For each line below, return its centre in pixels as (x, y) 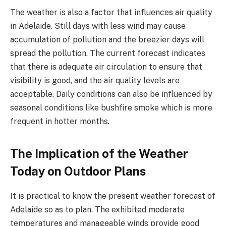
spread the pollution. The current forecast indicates (108, 53)
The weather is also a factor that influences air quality (111, 13)
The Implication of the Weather (99, 153)
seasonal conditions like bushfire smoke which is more (111, 108)
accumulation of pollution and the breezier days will (107, 40)
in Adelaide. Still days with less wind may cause (98, 26)
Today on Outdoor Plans (78, 171)
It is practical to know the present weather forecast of (113, 196)
